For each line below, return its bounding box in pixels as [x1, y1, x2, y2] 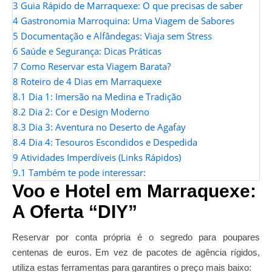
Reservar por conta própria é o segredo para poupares [12, 232, 260, 242]
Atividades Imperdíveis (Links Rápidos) [21, 151, 181, 163]
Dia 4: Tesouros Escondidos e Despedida [29, 136, 197, 148]
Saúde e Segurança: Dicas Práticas [21, 45, 161, 57]
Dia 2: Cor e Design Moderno [29, 106, 149, 118]
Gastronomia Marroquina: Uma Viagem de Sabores [21, 15, 234, 27]
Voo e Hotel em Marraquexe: [12, 181, 256, 201]
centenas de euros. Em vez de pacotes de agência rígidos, [12, 247, 260, 257]
